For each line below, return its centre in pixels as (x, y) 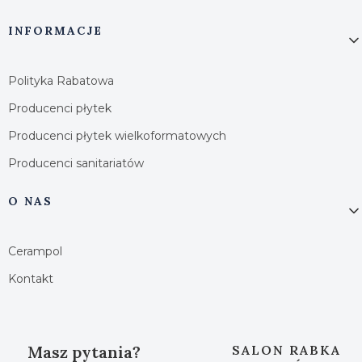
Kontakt (31, 278)
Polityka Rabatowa (61, 80)
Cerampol (35, 251)
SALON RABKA (286, 349)
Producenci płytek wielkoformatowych (117, 135)
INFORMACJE (55, 30)
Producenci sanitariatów (76, 163)
